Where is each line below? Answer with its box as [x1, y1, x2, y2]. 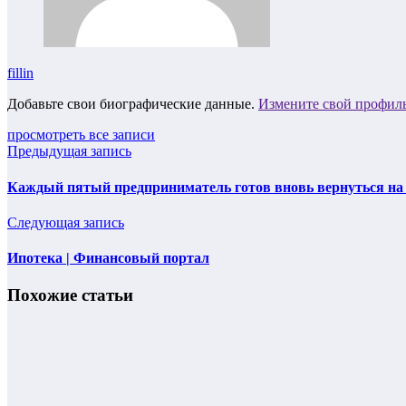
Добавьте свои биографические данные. [7, 96, 258, 112]
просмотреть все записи [7, 127, 155, 143]
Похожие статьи [7, 285, 133, 305]
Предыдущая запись [7, 143, 131, 159]
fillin [7, 65, 34, 82]
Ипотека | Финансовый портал [7, 250, 209, 266]
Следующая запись [7, 214, 124, 230]
